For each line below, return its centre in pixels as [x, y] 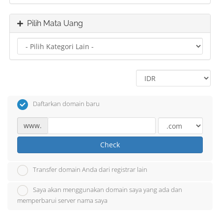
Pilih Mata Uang [53, 23]
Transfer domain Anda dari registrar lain [90, 170]
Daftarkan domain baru [66, 104]
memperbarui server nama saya [62, 201]
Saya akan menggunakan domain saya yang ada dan [108, 190]
